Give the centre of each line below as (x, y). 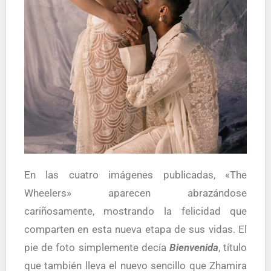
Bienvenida (194, 247)
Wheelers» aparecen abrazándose (135, 193)
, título (233, 247)
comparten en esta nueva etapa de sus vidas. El (135, 229)
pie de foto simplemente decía (96, 247)
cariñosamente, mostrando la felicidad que (135, 211)
